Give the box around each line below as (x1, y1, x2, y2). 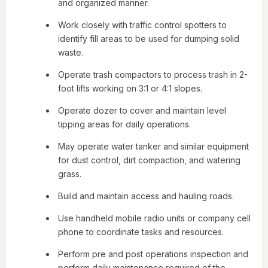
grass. (58, 169, 81, 179)
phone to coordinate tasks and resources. (58, 227, 224, 237)
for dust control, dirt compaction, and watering (58, 155, 240, 166)
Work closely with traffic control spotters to (58, 20, 227, 31)
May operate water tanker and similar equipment (58, 141, 249, 152)
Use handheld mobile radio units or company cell (58, 213, 251, 224)
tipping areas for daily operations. (58, 119, 191, 130)
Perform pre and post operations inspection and (58, 249, 248, 260)
